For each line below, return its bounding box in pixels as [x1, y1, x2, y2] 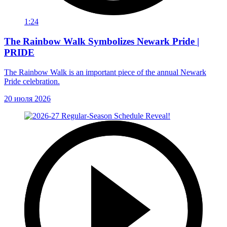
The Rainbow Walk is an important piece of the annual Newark [4, 67, 206, 77]
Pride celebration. [4, 77, 60, 86]
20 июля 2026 [4, 94, 51, 103]
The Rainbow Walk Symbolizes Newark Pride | [4, 35, 199, 47]
